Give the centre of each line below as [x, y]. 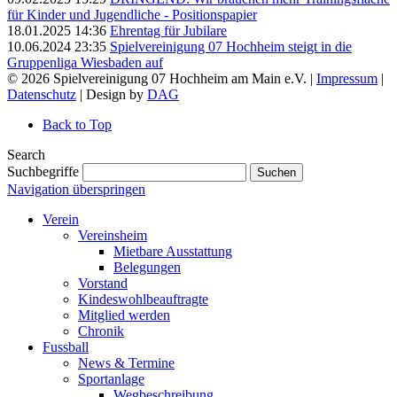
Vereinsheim [113, 236]
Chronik [101, 331]
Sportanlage [111, 379]
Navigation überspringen [76, 190]
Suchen [276, 173]
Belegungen [147, 268]
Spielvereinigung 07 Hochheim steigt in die [231, 47]
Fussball [66, 347]
